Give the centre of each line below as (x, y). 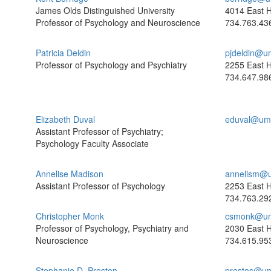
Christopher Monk (70, 216)
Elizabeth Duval (65, 119)
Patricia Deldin (63, 53)
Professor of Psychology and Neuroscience (118, 22)
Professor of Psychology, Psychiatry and (112, 228)
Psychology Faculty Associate (92, 143)
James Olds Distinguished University (105, 10)
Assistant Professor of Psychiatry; (100, 131)
